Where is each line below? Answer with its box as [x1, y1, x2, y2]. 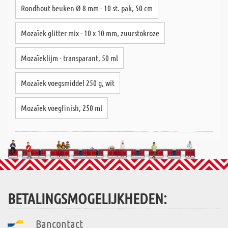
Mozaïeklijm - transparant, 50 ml [21, 53, 118, 63]
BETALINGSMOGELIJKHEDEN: [8, 189, 167, 208]
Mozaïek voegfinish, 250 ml [21, 103, 102, 112]
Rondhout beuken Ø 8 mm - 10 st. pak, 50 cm [21, 3, 153, 13]
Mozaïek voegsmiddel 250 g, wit [21, 78, 115, 88]
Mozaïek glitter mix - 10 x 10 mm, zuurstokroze [21, 28, 159, 38]
